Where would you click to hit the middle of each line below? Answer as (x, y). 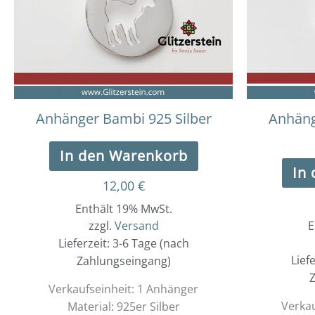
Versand (136, 225)
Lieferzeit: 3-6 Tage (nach (123, 243)
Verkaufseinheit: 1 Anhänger (123, 289)
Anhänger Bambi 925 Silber (123, 118)
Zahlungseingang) (123, 261)
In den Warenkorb (123, 155)
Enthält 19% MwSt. (123, 208)
